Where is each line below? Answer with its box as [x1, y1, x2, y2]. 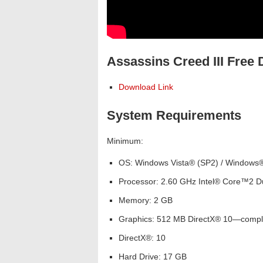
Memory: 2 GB [119, 195, 173, 205]
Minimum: [107, 136, 143, 146]
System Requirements [107, 108, 241, 123]
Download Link [119, 82, 173, 92]
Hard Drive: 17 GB [119, 252, 187, 261]
